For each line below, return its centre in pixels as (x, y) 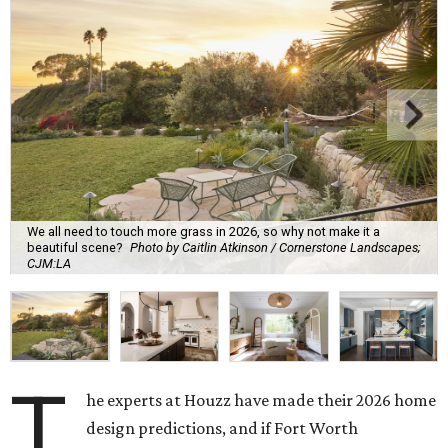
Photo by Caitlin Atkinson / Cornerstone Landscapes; (275, 248)
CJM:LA (49, 264)
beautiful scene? (74, 248)
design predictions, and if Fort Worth (222, 428)
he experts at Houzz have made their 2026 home (261, 400)
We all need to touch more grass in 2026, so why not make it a (203, 232)
